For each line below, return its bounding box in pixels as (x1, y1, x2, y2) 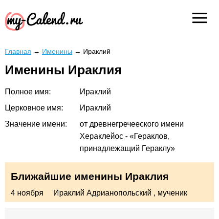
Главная (5, 47, 31, 55)
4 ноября (11, 189, 44, 197)
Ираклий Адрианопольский (53, 189, 152, 197)
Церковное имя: (5, 104, 63, 112)
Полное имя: (5, 88, 51, 96)
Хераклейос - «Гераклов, (80, 132, 170, 141)
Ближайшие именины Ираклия (11, 171, 169, 182)
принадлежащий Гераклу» (80, 144, 175, 153)
